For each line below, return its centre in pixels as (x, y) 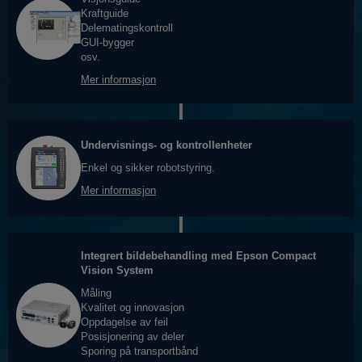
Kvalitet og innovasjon (133, 308)
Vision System (117, 271)
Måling (96, 293)
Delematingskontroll (127, 28)
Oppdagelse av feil (124, 322)
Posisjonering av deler (133, 337)
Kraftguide (105, 14)
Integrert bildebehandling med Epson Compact (198, 256)
